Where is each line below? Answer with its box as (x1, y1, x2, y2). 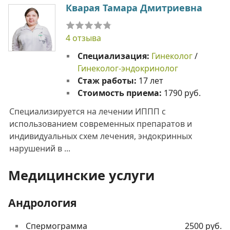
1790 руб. (163, 87, 201, 99)
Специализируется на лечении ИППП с (9, 105, 166, 117)
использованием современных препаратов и (9, 118, 192, 129)
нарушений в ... (9, 142, 70, 154)
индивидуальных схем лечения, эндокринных (9, 130, 192, 142)
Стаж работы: (77, 74, 139, 86)
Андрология (8, 195, 77, 210)
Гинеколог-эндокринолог (77, 62, 178, 74)
